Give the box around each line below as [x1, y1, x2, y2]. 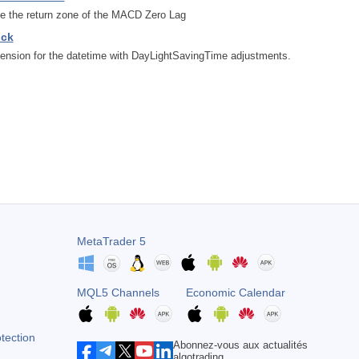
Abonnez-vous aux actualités [172, 339, 308, 351]
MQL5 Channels [76, 286, 159, 299]
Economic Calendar [185, 286, 285, 299]
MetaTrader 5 [76, 235, 146, 248]
